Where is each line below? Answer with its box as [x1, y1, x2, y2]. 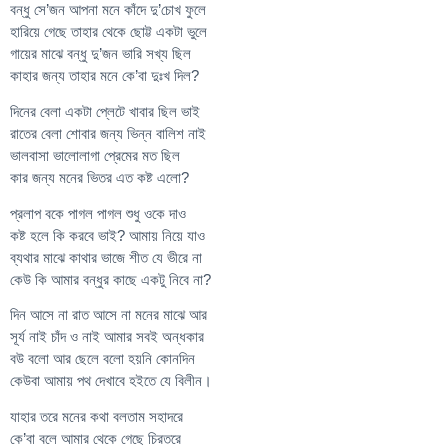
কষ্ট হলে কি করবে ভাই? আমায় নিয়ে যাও [10, 226, 205, 244]
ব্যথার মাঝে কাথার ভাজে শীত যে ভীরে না [10, 248, 202, 266]
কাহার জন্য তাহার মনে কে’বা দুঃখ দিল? [10, 67, 199, 84]
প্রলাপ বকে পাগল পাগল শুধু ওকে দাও [10, 204, 186, 222]
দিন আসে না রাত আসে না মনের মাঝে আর [10, 306, 207, 324]
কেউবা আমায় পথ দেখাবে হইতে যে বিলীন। [10, 372, 212, 390]
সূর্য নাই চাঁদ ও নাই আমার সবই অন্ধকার [10, 328, 204, 346]
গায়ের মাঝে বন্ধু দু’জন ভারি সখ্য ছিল [10, 45, 191, 62]
